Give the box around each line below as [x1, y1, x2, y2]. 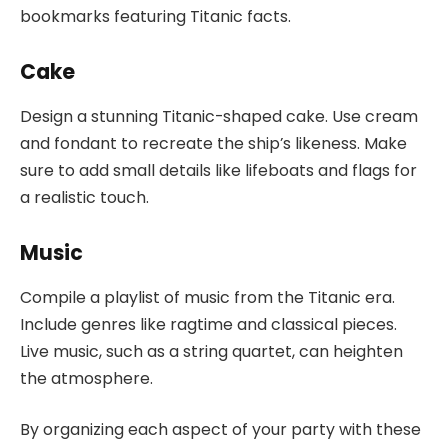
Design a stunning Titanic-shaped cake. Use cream [20, 104, 418, 128]
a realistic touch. [20, 185, 149, 209]
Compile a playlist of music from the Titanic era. [20, 285, 395, 309]
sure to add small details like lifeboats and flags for [20, 158, 417, 182]
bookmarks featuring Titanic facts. [20, 4, 291, 28]
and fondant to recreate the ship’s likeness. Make [20, 131, 407, 155]
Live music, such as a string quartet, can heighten [20, 339, 403, 363]
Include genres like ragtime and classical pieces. [20, 312, 397, 336]
